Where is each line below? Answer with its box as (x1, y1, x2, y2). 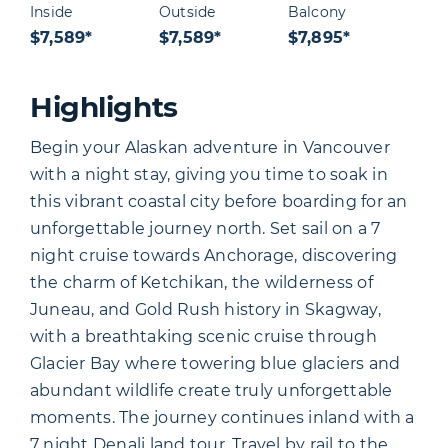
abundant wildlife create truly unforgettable (30, 381, 393, 401)
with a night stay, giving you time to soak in (30, 165, 388, 185)
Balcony (287, 3, 347, 22)
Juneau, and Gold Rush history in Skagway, (30, 300, 381, 320)
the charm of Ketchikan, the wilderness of (30, 273, 373, 293)
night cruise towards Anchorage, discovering (30, 246, 398, 266)
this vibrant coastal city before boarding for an (30, 192, 408, 212)
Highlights (30, 90, 178, 125)
